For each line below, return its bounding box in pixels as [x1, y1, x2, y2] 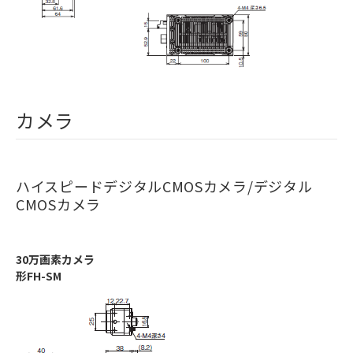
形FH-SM [16, 268, 61, 284]
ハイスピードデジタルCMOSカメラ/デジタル [16, 176, 313, 197]
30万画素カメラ [16, 251, 95, 268]
